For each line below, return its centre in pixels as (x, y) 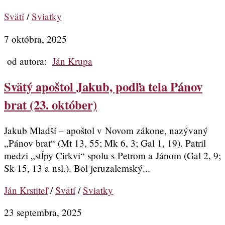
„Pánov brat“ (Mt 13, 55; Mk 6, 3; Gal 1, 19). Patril (105, 143)
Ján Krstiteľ (26, 190)
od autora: (28, 61)
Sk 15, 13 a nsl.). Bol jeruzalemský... (77, 168)
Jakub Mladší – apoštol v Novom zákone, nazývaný (106, 130)
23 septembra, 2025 (43, 212)
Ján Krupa (72, 61)
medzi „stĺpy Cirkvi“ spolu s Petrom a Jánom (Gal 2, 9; (113, 155)
